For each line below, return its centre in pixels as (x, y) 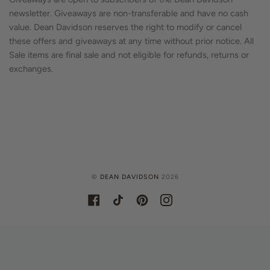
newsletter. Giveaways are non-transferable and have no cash (129, 13)
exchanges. (31, 68)
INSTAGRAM (193, 198)
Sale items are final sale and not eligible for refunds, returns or (129, 55)
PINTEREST (167, 198)
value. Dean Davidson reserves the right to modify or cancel (125, 27)
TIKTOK (136, 198)
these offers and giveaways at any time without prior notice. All (131, 41)
